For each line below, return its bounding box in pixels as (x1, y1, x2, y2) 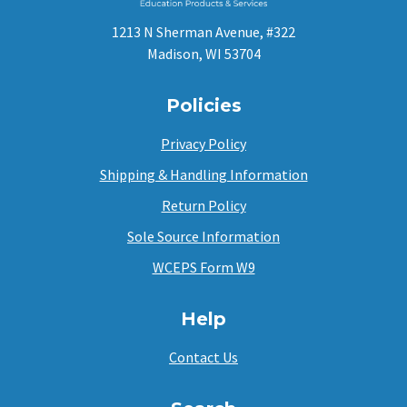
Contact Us (169, 347, 238, 366)
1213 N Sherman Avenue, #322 (112, 22, 295, 41)
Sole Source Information (127, 226, 280, 245)
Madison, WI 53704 (146, 44, 261, 63)
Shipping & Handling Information (99, 164, 308, 184)
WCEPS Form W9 (152, 257, 255, 276)
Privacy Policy (161, 134, 246, 153)
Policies (165, 94, 242, 116)
